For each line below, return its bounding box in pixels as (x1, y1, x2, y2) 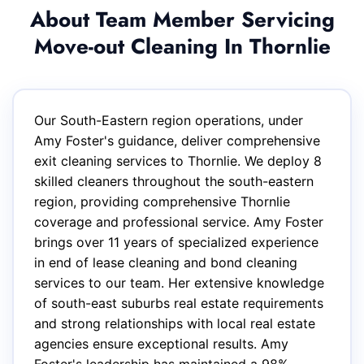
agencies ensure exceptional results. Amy (34, 336, 288, 352)
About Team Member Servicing (29, 4, 335, 35)
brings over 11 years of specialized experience (34, 234, 318, 250)
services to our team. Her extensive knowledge (34, 275, 324, 291)
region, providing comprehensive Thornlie (34, 193, 290, 210)
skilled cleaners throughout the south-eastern (34, 173, 314, 189)
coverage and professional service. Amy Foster (34, 214, 323, 230)
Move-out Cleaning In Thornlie (33, 31, 331, 62)
